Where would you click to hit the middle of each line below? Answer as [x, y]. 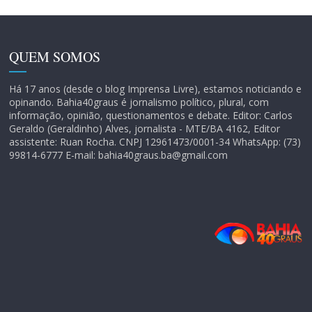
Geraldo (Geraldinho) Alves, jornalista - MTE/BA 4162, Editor [145, 129]
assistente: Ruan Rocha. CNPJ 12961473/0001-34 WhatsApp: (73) [155, 142]
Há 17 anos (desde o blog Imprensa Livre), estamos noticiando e [156, 89]
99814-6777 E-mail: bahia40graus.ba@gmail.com [119, 155]
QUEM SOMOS [55, 57]
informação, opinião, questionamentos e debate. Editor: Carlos [151, 116]
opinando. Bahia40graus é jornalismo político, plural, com [139, 102]
